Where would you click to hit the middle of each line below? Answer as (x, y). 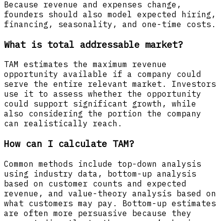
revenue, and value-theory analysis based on (110, 193)
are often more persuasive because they (98, 213)
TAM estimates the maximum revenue (85, 64)
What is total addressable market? (93, 44)
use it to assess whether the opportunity (103, 94)
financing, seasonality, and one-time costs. (110, 24)
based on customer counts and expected (95, 183)
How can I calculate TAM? (69, 144)
